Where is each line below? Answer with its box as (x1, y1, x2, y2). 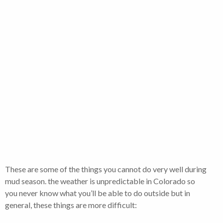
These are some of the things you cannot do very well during (5, 164, 207, 174)
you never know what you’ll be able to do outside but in (5, 188, 190, 198)
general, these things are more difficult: (5, 200, 137, 210)
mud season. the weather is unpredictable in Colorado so (5, 176, 195, 186)
